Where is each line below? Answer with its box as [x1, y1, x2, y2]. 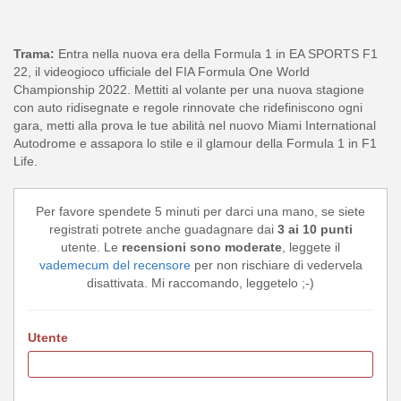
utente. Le [61, 239, 122, 254]
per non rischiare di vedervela [190, 257, 363, 272]
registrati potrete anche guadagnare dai [48, 221, 277, 236]
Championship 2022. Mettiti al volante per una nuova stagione [13, 81, 364, 97]
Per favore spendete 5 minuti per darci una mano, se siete [36, 203, 365, 218]
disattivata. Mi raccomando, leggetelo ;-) [87, 275, 314, 290]
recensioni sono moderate [122, 239, 282, 254]
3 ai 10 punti [277, 221, 353, 236]
